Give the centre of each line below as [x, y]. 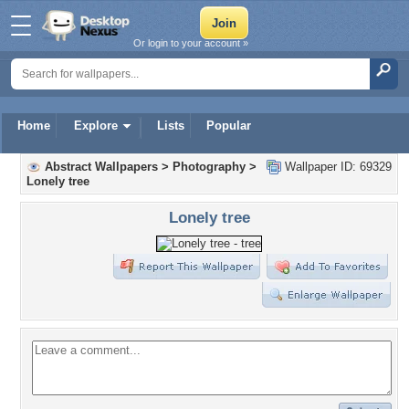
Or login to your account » [191, 43]
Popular [229, 126]
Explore [96, 126]
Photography [209, 167]
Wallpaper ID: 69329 [336, 167]
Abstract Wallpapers [101, 167]
